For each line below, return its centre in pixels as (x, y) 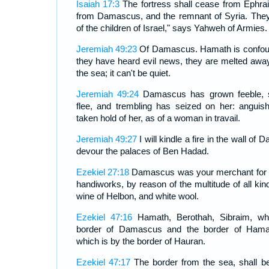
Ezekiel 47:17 (103, 262)
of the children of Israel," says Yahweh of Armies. (171, 28)
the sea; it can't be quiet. (123, 73)
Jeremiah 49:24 (107, 94)
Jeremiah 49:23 (106, 49)
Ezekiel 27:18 (102, 172)
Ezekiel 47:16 (104, 217)
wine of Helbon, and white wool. (137, 196)
